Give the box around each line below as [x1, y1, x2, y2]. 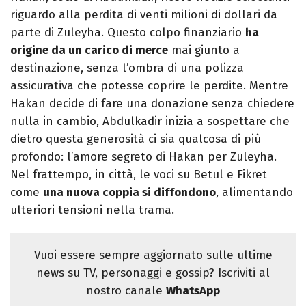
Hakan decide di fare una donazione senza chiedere [10, 96, 294, 111]
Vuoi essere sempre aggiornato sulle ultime [33, 248, 273, 263]
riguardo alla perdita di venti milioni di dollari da [10, 8, 277, 23]
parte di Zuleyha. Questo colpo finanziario [10, 25, 245, 40]
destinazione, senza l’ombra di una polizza [10, 61, 244, 76]
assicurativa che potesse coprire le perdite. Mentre [10, 79, 288, 94]
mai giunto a [168, 43, 240, 58]
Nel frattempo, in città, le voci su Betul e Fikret [10, 167, 267, 182]
